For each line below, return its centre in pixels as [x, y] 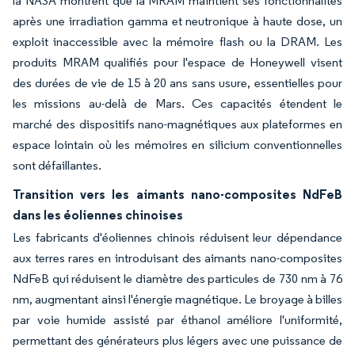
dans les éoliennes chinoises [98, 215]
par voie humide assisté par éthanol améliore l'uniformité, [177, 320]
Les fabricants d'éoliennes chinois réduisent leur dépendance [177, 237]
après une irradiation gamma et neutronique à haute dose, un [177, 21]
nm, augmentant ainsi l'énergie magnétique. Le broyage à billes [177, 299]
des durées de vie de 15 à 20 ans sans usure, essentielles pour [177, 83]
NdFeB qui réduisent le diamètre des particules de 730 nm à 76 [177, 279]
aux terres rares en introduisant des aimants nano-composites [177, 258]
